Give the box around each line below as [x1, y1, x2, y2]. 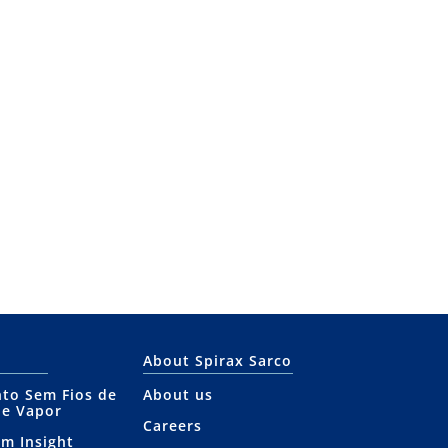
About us [143, 384, 214, 404]
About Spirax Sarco [143, 350, 293, 370]
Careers [143, 415, 203, 435]
